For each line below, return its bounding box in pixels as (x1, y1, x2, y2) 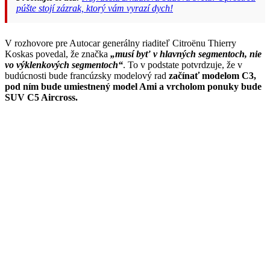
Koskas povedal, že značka (5, 49, 108, 60)
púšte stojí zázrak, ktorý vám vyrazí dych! (16, 3, 173, 14)
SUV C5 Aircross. (5, 92, 78, 103)
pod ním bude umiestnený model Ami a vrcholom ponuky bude (5, 81, 262, 92)
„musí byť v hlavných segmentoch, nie (108, 49, 262, 60)
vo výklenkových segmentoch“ (5, 60, 123, 71)
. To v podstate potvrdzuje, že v (123, 60, 242, 71)
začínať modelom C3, (169, 71, 256, 81)
